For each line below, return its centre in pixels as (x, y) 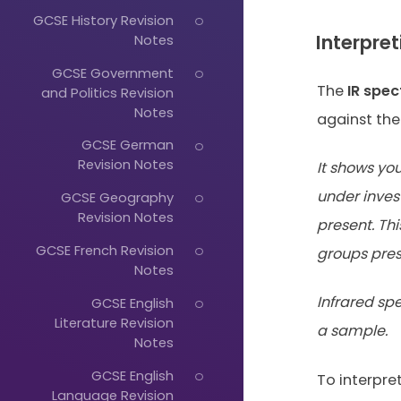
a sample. (352, 331)
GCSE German (127, 145)
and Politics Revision (107, 92)
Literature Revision (114, 322)
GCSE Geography (117, 198)
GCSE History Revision (103, 20)
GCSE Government (112, 73)
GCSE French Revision (104, 250)
